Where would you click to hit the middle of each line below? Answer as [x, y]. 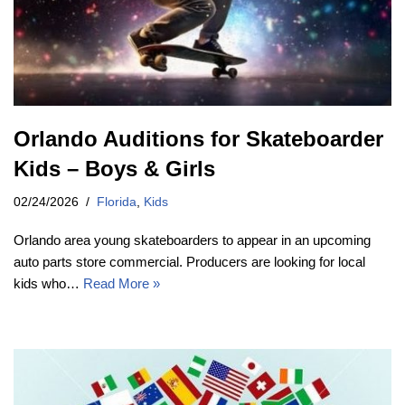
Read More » [122, 283]
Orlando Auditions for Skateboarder [198, 138]
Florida [117, 202]
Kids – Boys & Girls [114, 168]
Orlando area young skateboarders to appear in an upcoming [192, 240]
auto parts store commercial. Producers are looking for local [189, 261]
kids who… [48, 283]
